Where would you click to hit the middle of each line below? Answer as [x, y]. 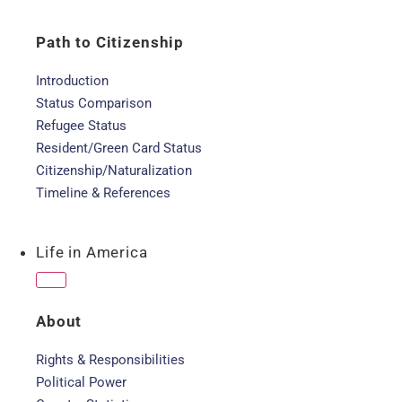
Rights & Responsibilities [110, 360]
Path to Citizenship [110, 42]
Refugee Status [81, 126]
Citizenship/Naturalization [114, 170]
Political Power [81, 382]
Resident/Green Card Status [119, 148]
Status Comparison [94, 103]
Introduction [72, 81]
